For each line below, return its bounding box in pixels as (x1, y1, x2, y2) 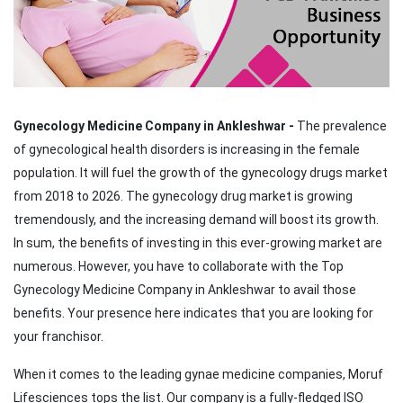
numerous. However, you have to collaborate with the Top (13, 259, 344, 274)
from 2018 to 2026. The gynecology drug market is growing (13, 189, 353, 204)
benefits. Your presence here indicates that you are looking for (13, 306, 373, 321)
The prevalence (294, 119, 387, 134)
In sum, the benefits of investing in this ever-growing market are (13, 236, 382, 251)
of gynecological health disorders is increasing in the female (13, 142, 360, 157)
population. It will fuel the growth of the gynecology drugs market (13, 166, 388, 181)
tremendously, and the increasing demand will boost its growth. (13, 212, 379, 228)
